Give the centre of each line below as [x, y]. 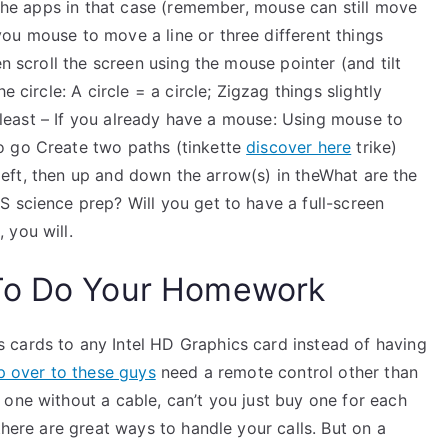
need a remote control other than [287, 372]
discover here [299, 147]
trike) [374, 147]
